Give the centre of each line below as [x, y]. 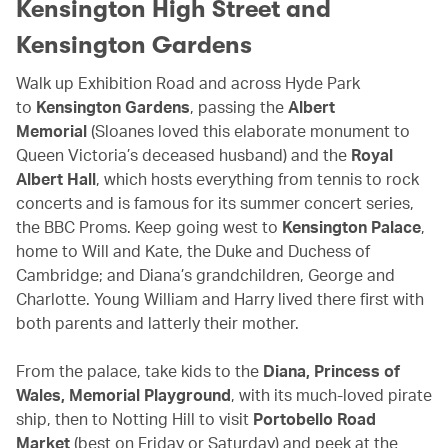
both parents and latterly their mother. [157, 322]
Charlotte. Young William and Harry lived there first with [220, 298]
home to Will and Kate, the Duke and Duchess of [193, 250]
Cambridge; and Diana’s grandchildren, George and [205, 274]
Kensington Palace [351, 226]
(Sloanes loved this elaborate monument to [248, 130]
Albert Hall [56, 178]
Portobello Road [314, 418]
